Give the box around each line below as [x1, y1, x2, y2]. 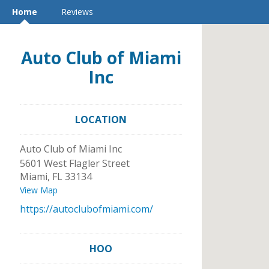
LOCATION [75, 113, 127, 126]
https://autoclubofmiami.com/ [20, 202, 153, 216]
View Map [20, 184, 58, 196]
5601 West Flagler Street [20, 157, 130, 170]
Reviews [61, 6, 93, 17]
